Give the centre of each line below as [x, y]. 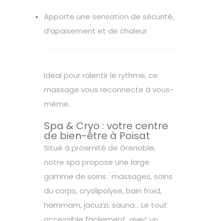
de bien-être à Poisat [97, 136]
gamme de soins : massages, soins [108, 177]
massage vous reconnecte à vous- [109, 90]
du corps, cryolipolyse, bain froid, [103, 191]
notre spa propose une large [97, 162]
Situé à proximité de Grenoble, [100, 148]
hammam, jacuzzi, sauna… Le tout [106, 205]
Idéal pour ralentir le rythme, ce [101, 75]
